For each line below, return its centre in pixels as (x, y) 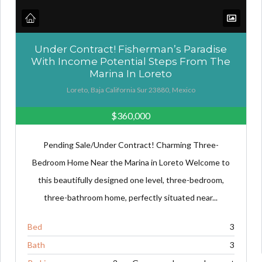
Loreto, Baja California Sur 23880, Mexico (131, 89)
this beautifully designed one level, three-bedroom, (131, 180)
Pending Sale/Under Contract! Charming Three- (131, 144)
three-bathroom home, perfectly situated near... (131, 197)
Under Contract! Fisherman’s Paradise (131, 49)
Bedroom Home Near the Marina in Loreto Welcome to (131, 162)
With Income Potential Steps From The (131, 61)
